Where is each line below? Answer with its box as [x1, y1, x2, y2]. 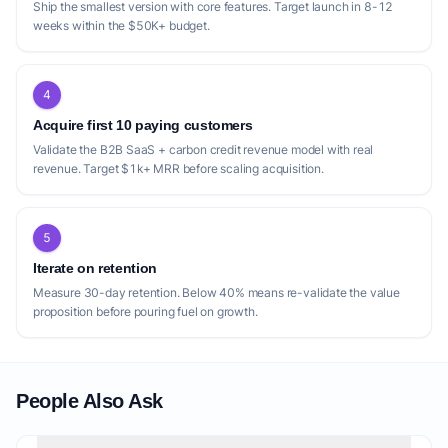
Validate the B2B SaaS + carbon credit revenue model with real [33, 142, 374, 157]
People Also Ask [16, 390, 163, 412]
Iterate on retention [33, 260, 157, 276]
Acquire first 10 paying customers [33, 117, 253, 133]
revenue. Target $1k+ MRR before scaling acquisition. [33, 161, 324, 176]
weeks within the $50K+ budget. [33, 18, 210, 33]
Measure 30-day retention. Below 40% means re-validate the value [33, 285, 400, 300]
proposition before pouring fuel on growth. [33, 304, 258, 319]
